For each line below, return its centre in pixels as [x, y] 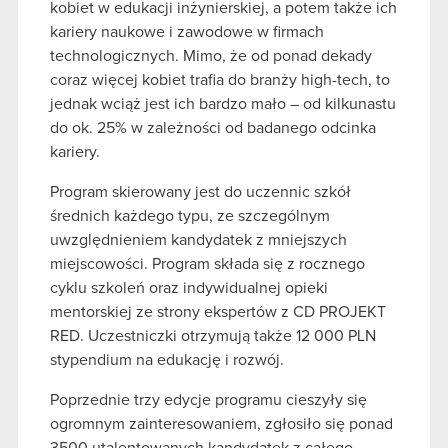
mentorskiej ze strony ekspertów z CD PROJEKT [218, 311]
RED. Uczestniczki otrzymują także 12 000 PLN [213, 335]
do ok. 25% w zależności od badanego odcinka [213, 127]
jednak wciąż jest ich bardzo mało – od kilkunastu [223, 103]
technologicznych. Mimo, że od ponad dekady [211, 55]
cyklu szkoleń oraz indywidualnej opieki [189, 287]
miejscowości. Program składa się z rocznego [207, 263]
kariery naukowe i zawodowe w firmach [187, 31]
